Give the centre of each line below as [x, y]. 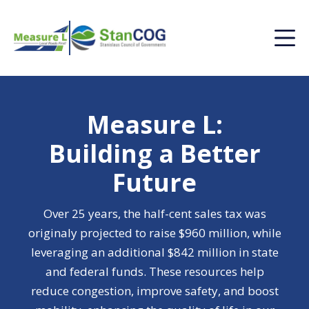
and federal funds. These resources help [154, 271]
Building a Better [154, 153]
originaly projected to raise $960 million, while [154, 233]
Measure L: [154, 124]
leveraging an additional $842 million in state [154, 252]
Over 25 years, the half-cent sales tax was [154, 213]
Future [154, 182]
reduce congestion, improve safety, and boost [154, 291]
